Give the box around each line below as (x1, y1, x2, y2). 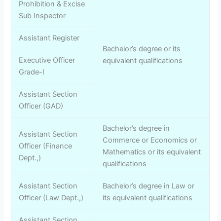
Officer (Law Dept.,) (19, 193, 84, 202)
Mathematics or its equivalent (103, 147, 201, 156)
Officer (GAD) (19, 101, 64, 110)
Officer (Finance (19, 141, 73, 150)
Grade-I (19, 67, 45, 76)
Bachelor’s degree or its (103, 44, 181, 53)
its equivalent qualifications (103, 193, 193, 202)
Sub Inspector (19, 11, 66, 20)
